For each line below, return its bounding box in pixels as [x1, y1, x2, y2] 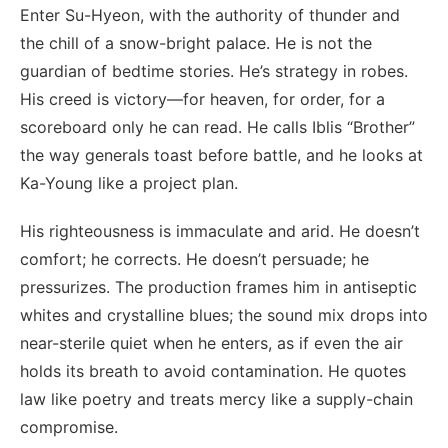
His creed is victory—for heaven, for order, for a [20, 88, 385, 109]
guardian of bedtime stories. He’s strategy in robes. [20, 60, 408, 81]
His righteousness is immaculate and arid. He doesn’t [20, 220, 420, 241]
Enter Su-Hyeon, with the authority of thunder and [20, 4, 400, 25]
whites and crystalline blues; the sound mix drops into [20, 304, 428, 325]
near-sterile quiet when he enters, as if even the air [20, 332, 403, 353]
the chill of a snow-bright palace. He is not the [20, 32, 372, 53]
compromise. [20, 416, 118, 437]
